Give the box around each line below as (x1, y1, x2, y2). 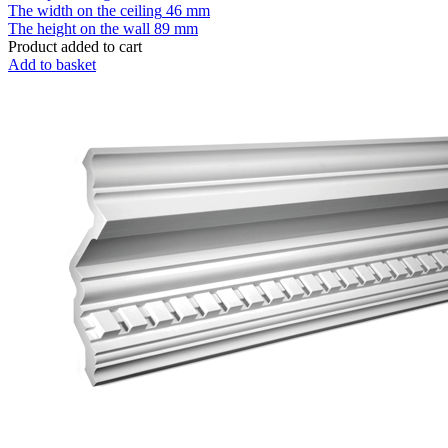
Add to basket (8, 55, 96, 73)
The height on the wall (8, 19, 150, 37)
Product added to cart (8, 37, 142, 55)
